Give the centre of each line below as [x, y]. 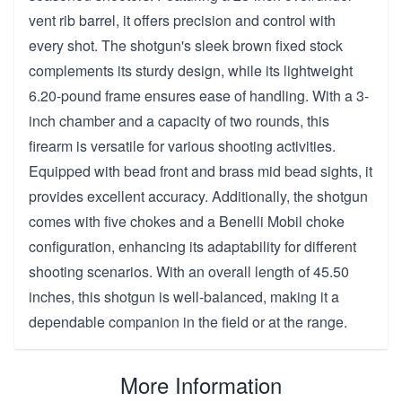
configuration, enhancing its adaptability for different [192, 246]
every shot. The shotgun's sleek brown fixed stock [186, 45]
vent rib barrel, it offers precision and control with [182, 20]
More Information [201, 384]
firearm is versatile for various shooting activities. [182, 145]
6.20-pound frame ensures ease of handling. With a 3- [199, 95]
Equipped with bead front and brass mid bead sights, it [201, 170]
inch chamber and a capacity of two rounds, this [179, 120]
